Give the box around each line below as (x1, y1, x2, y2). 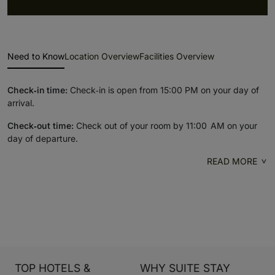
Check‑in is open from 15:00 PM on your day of (68, 84, 259, 95)
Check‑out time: (7, 120, 76, 131)
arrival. (7, 97, 34, 108)
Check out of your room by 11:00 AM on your (76, 120, 257, 131)
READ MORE (207, 155, 257, 166)
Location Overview (64, 50, 139, 61)
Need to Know (7, 50, 64, 61)
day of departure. (7, 133, 78, 144)
